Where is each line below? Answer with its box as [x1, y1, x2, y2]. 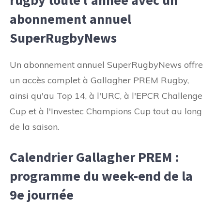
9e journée [10, 186, 74, 203]
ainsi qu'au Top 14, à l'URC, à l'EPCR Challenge [10, 90, 202, 101]
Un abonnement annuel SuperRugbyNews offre [10, 59, 203, 70]
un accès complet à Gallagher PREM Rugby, [10, 74, 189, 86]
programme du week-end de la [10, 167, 193, 185]
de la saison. [10, 121, 59, 132]
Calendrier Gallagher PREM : [10, 148, 179, 166]
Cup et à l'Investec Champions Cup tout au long [10, 105, 202, 117]
